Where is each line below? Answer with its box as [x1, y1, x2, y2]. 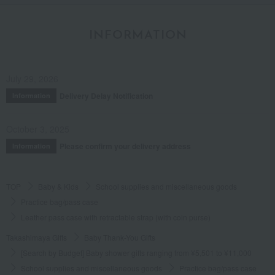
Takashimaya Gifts [6, 231, 67, 242]
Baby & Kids [38, 180, 79, 192]
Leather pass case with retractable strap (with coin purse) [21, 211, 211, 222]
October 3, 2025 [6, 122, 69, 135]
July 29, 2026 [6, 72, 58, 85]
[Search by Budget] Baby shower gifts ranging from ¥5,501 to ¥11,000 [21, 247, 252, 258]
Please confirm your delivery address [60, 140, 191, 152]
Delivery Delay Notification [60, 90, 153, 101]
